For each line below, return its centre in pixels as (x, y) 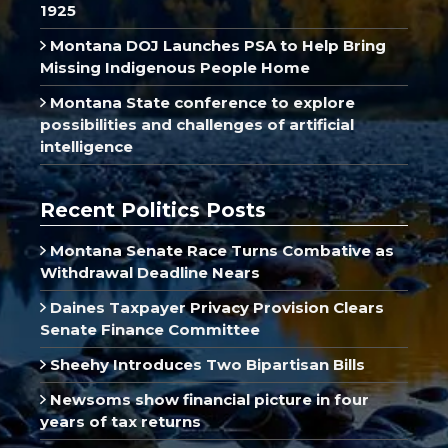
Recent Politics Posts (153, 209)
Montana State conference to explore (200, 102)
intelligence (86, 146)
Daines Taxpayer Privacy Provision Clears (214, 307)
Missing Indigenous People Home (175, 67)
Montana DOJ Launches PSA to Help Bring (215, 45)
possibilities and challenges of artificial (197, 124)
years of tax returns (120, 421)
